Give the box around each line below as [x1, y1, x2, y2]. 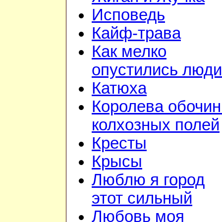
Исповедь [92, 6, 165, 24]
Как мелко [92, 43, 166, 61]
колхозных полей [92, 116, 220, 134]
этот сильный [92, 189, 192, 208]
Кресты [92, 134, 147, 153]
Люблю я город [92, 171, 205, 189]
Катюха [92, 79, 147, 98]
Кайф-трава [92, 24, 181, 43]
